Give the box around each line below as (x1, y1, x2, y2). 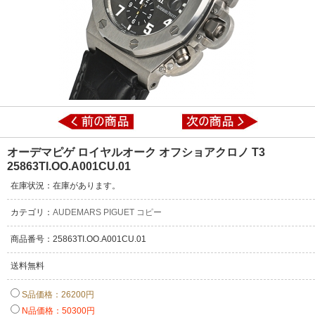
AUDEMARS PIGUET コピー (53, 207, 162, 217)
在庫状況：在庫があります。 (11, 181, 120, 191)
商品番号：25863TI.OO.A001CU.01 (11, 234, 146, 244)
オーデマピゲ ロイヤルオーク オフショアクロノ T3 (7, 146, 265, 158)
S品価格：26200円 (20, 290, 94, 300)
